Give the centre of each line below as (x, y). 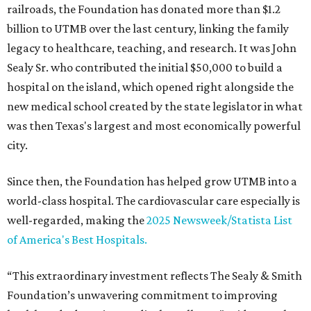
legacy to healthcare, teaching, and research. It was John (152, 48)
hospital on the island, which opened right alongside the (150, 87)
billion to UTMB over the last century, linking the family (148, 29)
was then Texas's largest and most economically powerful (154, 126)
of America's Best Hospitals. (77, 240)
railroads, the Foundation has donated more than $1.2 (144, 9)
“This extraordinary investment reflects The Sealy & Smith (154, 276)
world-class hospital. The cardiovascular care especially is (153, 201)
